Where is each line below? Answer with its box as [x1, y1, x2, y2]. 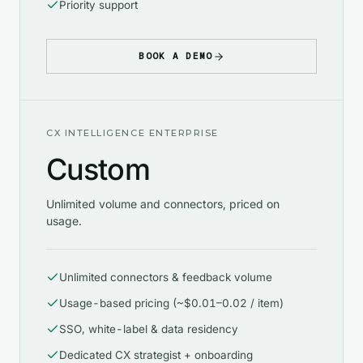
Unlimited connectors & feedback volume [59, 271, 272, 284]
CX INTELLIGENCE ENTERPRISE [46, 127, 220, 139]
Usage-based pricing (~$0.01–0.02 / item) [59, 297, 284, 310]
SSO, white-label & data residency [59, 322, 238, 336]
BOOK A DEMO [139, 50, 213, 62]
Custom [46, 152, 150, 188]
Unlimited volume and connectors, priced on [46, 197, 280, 211]
